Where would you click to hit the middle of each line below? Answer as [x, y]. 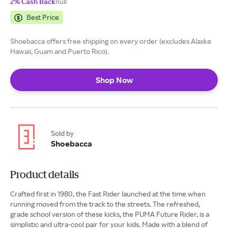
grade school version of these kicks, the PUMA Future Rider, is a [110, 214]
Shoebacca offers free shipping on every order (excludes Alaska [110, 41]
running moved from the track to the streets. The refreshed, [105, 204]
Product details [45, 174]
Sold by [62, 133]
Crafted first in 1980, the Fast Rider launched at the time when [108, 194]
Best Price [43, 17]
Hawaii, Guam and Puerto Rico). [60, 51]
